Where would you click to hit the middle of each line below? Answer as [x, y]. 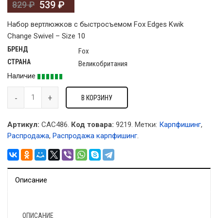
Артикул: [23, 125]
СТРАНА [19, 62]
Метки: [147, 125]
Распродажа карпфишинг [95, 136]
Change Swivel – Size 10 [46, 36]
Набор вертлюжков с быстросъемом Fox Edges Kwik [95, 25]
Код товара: [92, 125]
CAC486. [54, 125]
